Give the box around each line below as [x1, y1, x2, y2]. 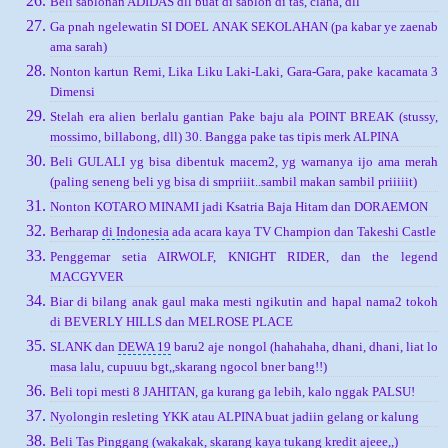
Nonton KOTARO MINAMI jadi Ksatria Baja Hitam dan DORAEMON [50, 199, 428, 215]
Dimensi [50, 84, 95, 100]
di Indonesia [102, 224, 169, 240]
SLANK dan [50, 338, 119, 354]
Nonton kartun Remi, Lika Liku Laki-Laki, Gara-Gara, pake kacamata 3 [50, 64, 438, 80]
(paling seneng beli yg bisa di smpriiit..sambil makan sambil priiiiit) [50, 174, 417, 190]
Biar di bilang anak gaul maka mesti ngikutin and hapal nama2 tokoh [50, 294, 438, 310]
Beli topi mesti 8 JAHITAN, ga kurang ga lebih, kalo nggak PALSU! [50, 383, 415, 399]
